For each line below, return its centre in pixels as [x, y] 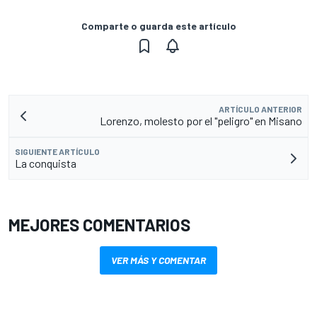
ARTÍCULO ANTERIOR [260, 109]
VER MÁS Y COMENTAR [158, 260]
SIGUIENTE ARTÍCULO [57, 152]
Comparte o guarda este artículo [158, 26]
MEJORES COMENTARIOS [99, 225]
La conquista [46, 163]
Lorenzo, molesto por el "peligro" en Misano [201, 121]
